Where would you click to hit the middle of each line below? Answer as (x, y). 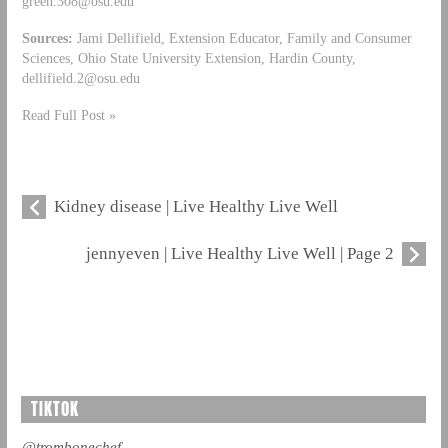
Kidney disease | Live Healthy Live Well (195, 206)
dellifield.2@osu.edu (80, 77)
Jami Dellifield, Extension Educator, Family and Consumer (242, 37)
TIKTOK (54, 408)
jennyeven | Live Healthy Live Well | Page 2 (240, 253)
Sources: (47, 37)
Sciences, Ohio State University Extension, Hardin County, (188, 57)
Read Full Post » (68, 114)
